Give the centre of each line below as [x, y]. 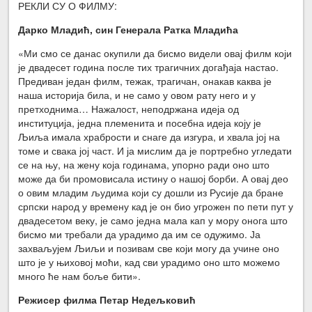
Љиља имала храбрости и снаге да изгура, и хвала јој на [149, 137]
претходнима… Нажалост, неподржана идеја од [129, 109]
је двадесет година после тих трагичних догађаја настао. [149, 67]
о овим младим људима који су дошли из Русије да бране [151, 193]
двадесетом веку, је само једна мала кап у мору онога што [153, 220]
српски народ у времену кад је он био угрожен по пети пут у [156, 206]
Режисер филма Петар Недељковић [107, 300]
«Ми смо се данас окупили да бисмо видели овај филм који [155, 53]
